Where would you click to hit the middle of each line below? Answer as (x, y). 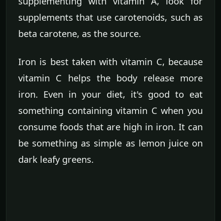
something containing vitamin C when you (110, 110)
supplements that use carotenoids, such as (110, 17)
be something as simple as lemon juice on (110, 143)
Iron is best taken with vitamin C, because (110, 61)
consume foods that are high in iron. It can (110, 126)
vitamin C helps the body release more (110, 77)
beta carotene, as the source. (80, 33)
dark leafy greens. (56, 159)
